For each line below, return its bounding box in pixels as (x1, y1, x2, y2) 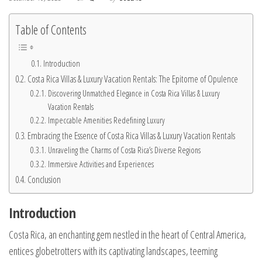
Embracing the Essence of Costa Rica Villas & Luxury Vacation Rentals (27, 129, 236, 142)
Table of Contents (15, 20, 87, 38)
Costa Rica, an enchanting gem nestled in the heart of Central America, (9, 227, 246, 242)
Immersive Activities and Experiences (47, 157, 154, 170)
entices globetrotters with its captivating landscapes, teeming (9, 244, 218, 258)
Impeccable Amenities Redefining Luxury (47, 113, 165, 126)
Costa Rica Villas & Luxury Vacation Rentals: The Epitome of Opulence (27, 72, 239, 85)
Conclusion (27, 173, 61, 186)
